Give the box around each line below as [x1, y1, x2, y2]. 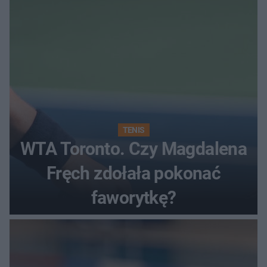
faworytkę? [91, 187, 176, 208]
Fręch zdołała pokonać [46, 162, 221, 184]
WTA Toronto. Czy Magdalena [20, 138, 247, 159]
